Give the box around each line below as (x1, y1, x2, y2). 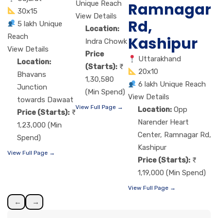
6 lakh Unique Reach (138, 80, 206, 89)
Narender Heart (138, 118, 189, 127)
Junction (17, 82, 47, 91)
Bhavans (17, 70, 46, 79)
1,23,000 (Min (17, 120, 62, 129)
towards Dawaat (17, 95, 73, 104)
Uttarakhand (138, 54, 182, 64)
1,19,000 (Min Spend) (138, 168, 206, 178)
